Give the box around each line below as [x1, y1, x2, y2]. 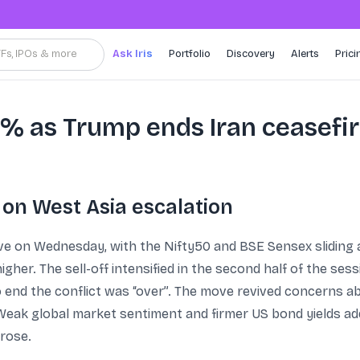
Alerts [291, 47, 319, 60]
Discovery [227, 47, 275, 60]
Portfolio [169, 47, 211, 60]
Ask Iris [112, 47, 153, 60]
